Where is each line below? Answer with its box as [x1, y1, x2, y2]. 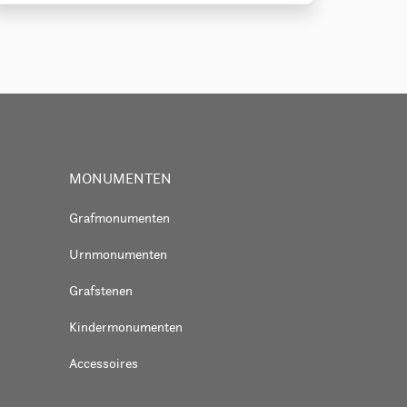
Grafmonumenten [69, 208, 170, 226]
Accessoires [69, 353, 138, 372]
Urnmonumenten [69, 244, 167, 263]
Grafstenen [69, 281, 133, 299]
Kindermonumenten [69, 317, 183, 335]
